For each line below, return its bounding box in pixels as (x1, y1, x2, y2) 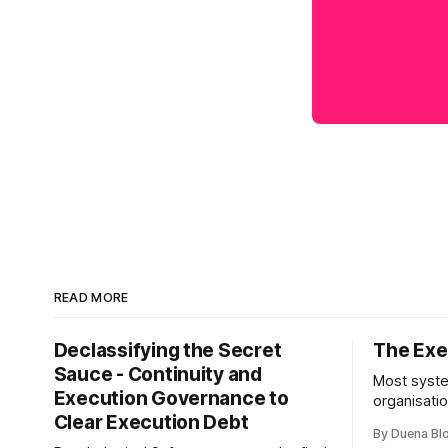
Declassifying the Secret (53, 338, 282, 362)
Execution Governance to (53, 386, 289, 410)
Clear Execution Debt (53, 410, 249, 434)
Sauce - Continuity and (53, 362, 262, 386)
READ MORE (53, 289, 129, 305)
